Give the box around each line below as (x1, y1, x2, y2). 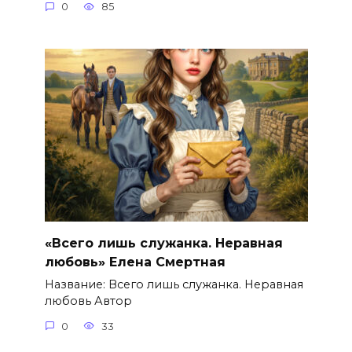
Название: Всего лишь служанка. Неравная (44, 277, 303, 292)
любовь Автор (44, 294, 132, 309)
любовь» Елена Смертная (44, 254, 225, 269)
